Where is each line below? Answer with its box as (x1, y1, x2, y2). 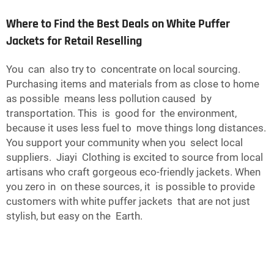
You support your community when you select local (6, 136, 245, 149)
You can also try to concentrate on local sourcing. (6, 63, 240, 76)
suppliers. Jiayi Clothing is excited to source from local (6, 151, 263, 164)
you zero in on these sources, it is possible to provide (6, 180, 257, 193)
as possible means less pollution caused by (6, 92, 212, 105)
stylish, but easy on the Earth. (6, 210, 143, 223)
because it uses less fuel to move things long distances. (6, 122, 266, 135)
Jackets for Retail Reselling (6, 33, 142, 50)
